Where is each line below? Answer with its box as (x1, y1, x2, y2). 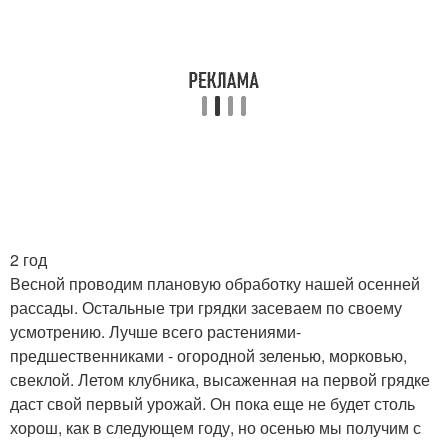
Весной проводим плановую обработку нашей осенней (10, 272, 420, 295)
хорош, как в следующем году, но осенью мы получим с (10, 416, 421, 439)
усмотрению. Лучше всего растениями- (10, 320, 301, 343)
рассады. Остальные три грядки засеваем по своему (10, 296, 402, 319)
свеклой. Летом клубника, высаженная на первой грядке (10, 368, 430, 391)
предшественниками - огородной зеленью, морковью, (10, 344, 407, 367)
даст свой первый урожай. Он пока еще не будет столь (10, 392, 415, 415)
